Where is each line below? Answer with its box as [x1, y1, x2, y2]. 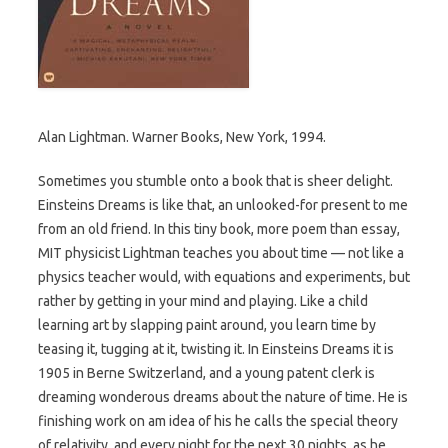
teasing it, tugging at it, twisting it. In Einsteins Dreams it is [38, 340, 394, 357]
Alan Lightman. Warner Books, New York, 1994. [38, 128, 326, 145]
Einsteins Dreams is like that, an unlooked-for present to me [38, 196, 408, 213]
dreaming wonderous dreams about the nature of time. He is [38, 388, 408, 405]
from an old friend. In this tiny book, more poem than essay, [38, 220, 400, 237]
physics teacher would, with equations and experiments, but [38, 268, 410, 285]
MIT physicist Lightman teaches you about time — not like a [38, 244, 404, 261]
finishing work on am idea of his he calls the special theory [38, 412, 398, 429]
